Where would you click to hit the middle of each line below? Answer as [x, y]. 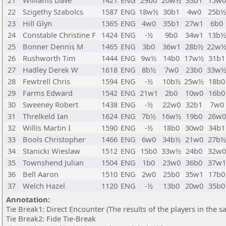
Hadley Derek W [50, 70]
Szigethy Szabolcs [53, 12]
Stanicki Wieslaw [51, 151]
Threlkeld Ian [45, 116]
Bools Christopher [54, 139]
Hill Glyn [37, 23]
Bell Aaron [41, 174]
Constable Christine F [59, 35]
